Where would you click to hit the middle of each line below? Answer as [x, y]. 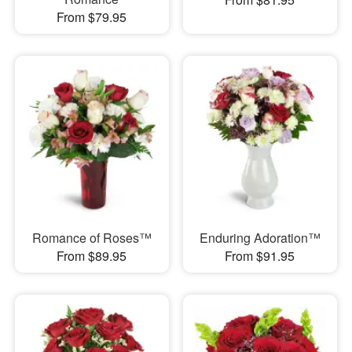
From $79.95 [92, 17]
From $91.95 [260, 255]
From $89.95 [92, 255]
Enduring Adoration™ [260, 237]
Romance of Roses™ [92, 237]
